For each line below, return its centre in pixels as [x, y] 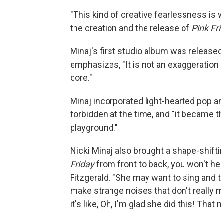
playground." [94, 128]
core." [81, 78]
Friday [82, 164]
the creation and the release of [131, 28]
